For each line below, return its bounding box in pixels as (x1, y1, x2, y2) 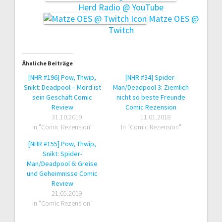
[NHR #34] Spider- (125, 72, 177, 82)
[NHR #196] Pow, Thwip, (28, 72, 97, 82)
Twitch (108, 24, 134, 36)
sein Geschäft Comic (32, 92, 93, 102)
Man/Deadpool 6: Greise (27, 159, 98, 168)
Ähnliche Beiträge (22, 59, 73, 67)
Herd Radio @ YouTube (78, 1, 164, 13)
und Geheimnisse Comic (27, 168, 98, 178)
